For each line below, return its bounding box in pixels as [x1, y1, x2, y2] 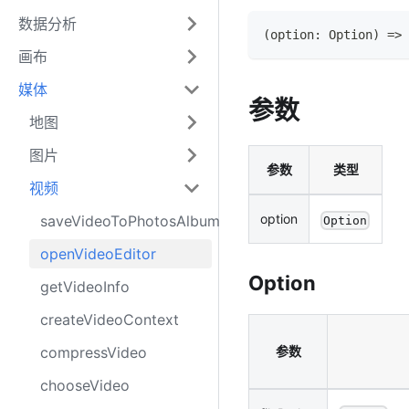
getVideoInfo [40, 278, 130, 296]
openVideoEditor [40, 245, 156, 263]
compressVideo [40, 343, 147, 362]
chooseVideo [40, 376, 130, 394]
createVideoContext [40, 310, 179, 329]
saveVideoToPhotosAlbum [40, 212, 220, 230]
